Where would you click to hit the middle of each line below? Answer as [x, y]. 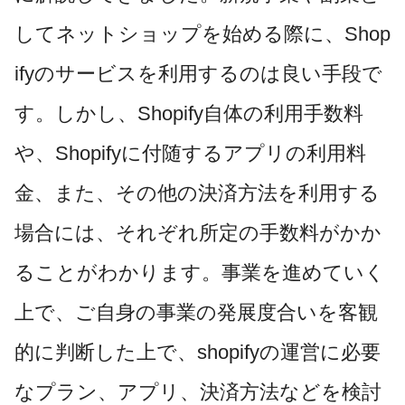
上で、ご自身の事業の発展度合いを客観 [196, 312]
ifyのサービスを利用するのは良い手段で [198, 73]
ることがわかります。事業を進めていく [200, 272]
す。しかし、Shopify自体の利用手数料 [189, 113]
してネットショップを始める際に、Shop [202, 33]
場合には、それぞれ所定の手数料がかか [198, 232]
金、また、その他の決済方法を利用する [197, 193]
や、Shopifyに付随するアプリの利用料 [190, 153]
